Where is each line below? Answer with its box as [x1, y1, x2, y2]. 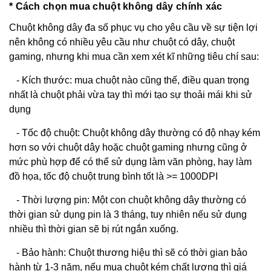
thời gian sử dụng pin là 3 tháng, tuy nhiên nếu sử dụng [9, 209, 247, 220]
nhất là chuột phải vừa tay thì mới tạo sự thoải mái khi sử [9, 90, 252, 100]
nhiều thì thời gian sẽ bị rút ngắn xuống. [9, 224, 178, 234]
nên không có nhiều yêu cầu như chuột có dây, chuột [9, 37, 235, 47]
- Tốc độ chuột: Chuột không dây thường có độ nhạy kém [9, 128, 260, 138]
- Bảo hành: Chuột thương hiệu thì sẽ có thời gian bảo [9, 247, 247, 258]
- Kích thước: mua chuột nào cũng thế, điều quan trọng [9, 75, 249, 85]
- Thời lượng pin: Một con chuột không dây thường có [9, 195, 246, 205]
